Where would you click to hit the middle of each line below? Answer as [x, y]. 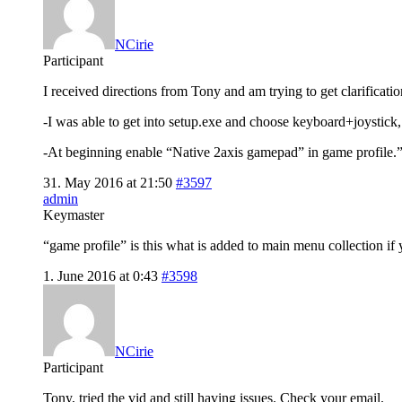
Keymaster [74, 214]
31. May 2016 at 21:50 [108, 182]
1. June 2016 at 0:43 [100, 275]
